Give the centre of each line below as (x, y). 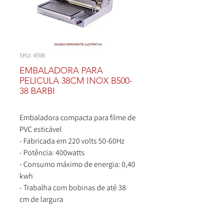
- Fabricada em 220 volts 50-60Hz (72, 141)
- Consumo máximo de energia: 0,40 (77, 164)
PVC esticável (41, 129)
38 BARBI (37, 91)
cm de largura (41, 199)
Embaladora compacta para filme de (78, 118)
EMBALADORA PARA (61, 71)
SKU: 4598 (32, 55)
